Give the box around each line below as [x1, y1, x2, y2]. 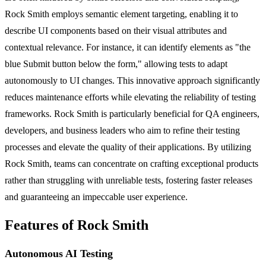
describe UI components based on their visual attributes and [5, 25, 227, 36]
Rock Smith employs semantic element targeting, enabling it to [5, 8, 238, 19]
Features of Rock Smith [5, 217, 148, 233]
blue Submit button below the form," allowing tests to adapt [5, 58, 227, 69]
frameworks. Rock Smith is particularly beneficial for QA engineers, [5, 108, 259, 119]
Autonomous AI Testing [5, 247, 113, 259]
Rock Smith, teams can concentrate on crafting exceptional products [5, 158, 258, 169]
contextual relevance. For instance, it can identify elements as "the [5, 42, 251, 52]
